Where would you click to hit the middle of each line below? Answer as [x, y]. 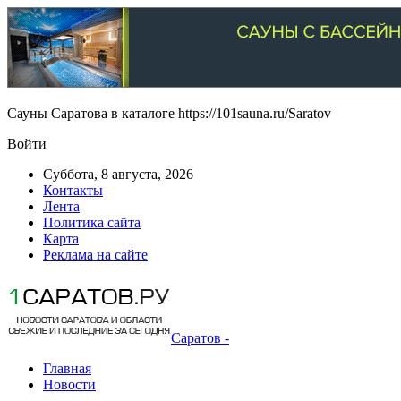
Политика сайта [92, 222]
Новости [69, 384]
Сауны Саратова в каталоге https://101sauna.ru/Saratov [169, 113]
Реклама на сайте [95, 255]
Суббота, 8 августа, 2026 [118, 174]
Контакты [73, 190]
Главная [67, 368]
